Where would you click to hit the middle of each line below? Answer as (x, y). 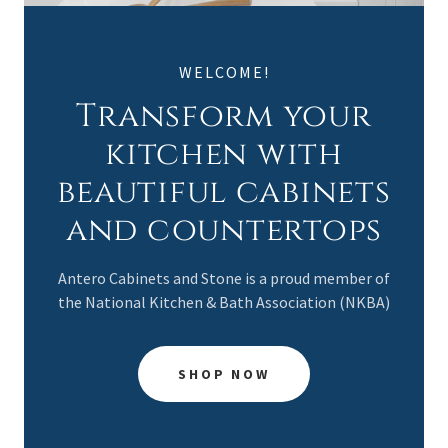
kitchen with (224, 154)
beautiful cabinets (224, 192)
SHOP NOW (224, 373)
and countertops (224, 230)
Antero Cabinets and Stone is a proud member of (224, 277)
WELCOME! (224, 71)
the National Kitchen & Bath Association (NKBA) (224, 301)
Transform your (224, 116)
